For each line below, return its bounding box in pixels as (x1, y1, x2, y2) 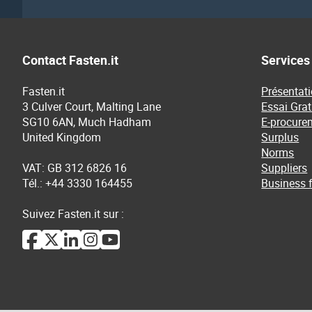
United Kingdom (22, 130, 101, 145)
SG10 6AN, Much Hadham (22, 114, 151, 130)
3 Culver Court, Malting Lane (22, 99, 161, 114)
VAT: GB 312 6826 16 (22, 160, 127, 175)
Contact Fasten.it (22, 52, 118, 68)
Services (261, 52, 311, 68)
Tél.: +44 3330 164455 (22, 175, 132, 191)
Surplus (261, 130, 299, 145)
